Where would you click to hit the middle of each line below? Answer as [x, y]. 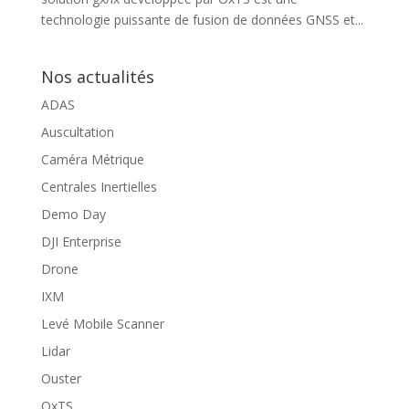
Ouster [61, 378]
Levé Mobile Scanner [102, 323]
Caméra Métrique [92, 159]
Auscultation [77, 131]
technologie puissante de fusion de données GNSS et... [202, 19]
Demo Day [73, 214]
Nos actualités [97, 76]
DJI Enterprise [81, 241]
